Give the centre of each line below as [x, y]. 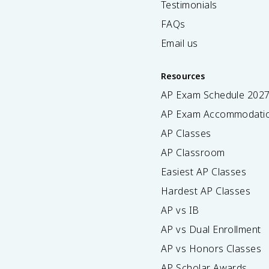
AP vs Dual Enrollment [211, 229]
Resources [183, 76]
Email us [180, 43]
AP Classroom [193, 153]
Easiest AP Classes [204, 172]
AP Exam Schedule [204, 95]
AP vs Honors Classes [211, 249]
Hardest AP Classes [206, 191]
